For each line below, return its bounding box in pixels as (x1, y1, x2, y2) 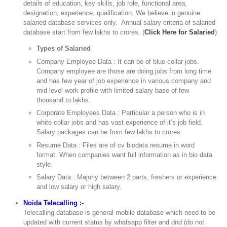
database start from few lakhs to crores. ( (23, 28, 145, 36)
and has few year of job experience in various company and (36, 77, 211, 85)
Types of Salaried (36, 45, 91, 53)
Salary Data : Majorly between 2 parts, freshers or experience (36, 173, 217, 181)
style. (36, 160, 53, 168)
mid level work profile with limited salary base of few (36, 86, 190, 94)
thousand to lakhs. (36, 96, 91, 104)
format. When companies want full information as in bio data (36, 150, 213, 159)
